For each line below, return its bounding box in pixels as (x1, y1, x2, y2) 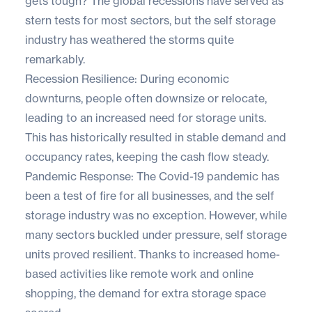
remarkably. (25, 52, 85, 66)
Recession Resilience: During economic (25, 71, 229, 86)
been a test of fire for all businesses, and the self (25, 188, 274, 203)
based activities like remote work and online (25, 266, 253, 281)
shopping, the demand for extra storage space (25, 286, 266, 300)
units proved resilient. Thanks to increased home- (25, 247, 280, 261)
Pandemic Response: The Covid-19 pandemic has (25, 169, 279, 183)
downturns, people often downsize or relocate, (25, 91, 267, 105)
